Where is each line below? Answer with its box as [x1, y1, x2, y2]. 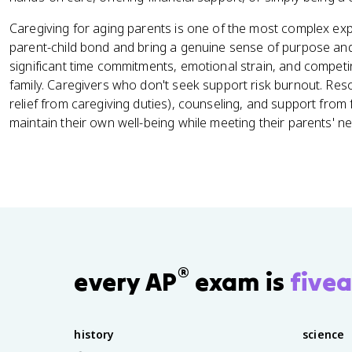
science [302, 326, 345, 342]
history [74, 326, 115, 342]
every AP [74, 265, 178, 298]
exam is [189, 265, 291, 298]
